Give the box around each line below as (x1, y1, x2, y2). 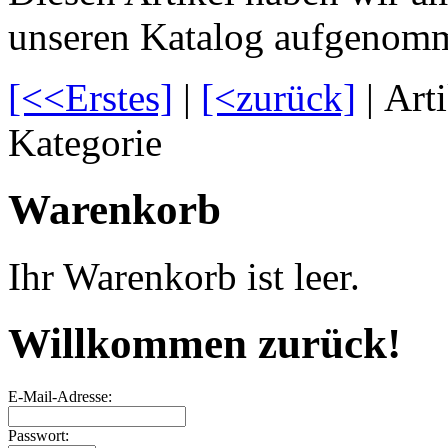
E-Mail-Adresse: (8, 387, 112, 405)
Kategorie (8, 121, 162, 165)
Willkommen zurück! (8, 319, 401, 367)
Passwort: (8, 426, 69, 444)
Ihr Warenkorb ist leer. (8, 254, 360, 298)
